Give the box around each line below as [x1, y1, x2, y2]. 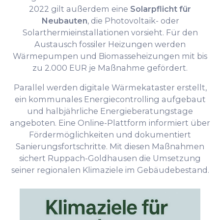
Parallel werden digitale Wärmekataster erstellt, [13, 82, 207, 92]
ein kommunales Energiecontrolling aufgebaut [14, 94, 206, 104]
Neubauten [41, 15, 87, 26]
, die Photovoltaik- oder [87, 15, 179, 26]
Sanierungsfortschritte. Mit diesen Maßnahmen [16, 141, 204, 151]
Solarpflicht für [130, 3, 191, 14]
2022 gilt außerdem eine [29, 3, 130, 14]
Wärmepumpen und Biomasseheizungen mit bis [13, 51, 207, 61]
